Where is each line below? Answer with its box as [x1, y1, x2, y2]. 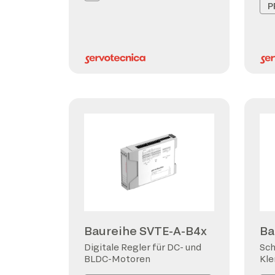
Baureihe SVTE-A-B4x [84, 224, 207, 238]
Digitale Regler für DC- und [84, 242, 201, 252]
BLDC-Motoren [84, 254, 150, 264]
